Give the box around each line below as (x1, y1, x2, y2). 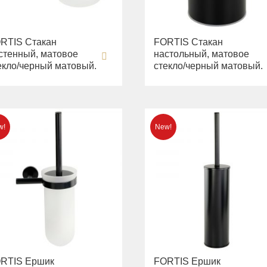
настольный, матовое (154, 49, 250, 60)
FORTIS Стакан (154, 37, 223, 48)
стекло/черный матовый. (154, 61, 263, 72)
